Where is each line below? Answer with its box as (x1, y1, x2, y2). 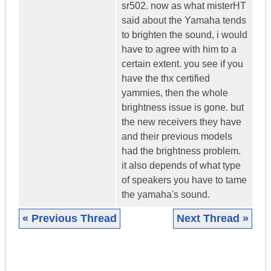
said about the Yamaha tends (122, 15, 246, 26)
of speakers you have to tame (122, 175, 247, 186)
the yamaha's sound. (122, 189, 210, 200)
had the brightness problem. (122, 146, 241, 157)
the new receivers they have (122, 117, 241, 128)
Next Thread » (177, 212, 249, 225)
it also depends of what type (122, 160, 241, 171)
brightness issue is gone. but (122, 102, 244, 113)
